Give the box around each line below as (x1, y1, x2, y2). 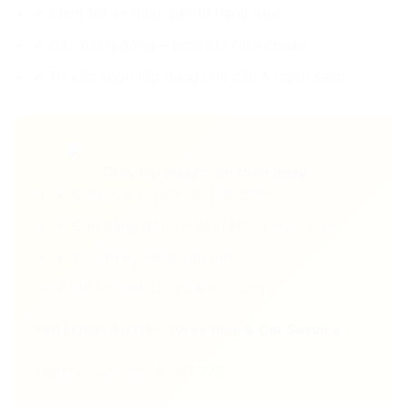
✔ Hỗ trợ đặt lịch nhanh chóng (55, 279, 264, 298)
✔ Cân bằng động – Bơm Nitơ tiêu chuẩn (55, 216, 334, 235)
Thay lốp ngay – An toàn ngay (100, 162, 307, 181)
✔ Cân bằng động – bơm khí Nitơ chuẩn (32, 35, 306, 54)
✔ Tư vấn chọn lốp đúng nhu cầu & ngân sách (32, 66, 345, 85)
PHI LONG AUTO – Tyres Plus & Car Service (36, 321, 341, 340)
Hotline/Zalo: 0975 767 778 (36, 362, 224, 381)
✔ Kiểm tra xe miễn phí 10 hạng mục (32, 4, 283, 23)
